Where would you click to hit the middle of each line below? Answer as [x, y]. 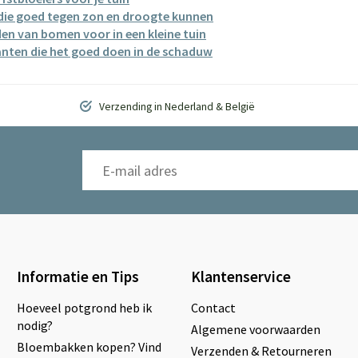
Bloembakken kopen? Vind [89, 347]
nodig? [34, 325]
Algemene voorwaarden [256, 329]
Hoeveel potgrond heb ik [84, 308]
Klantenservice [241, 276]
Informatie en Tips [78, 276]
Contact [213, 308]
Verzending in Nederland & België [175, 107]
